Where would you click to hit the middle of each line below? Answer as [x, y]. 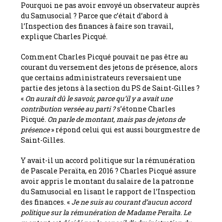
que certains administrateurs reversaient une [101, 77]
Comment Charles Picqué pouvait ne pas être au [105, 56]
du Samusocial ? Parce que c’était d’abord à [95, 15]
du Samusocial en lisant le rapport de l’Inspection [109, 191]
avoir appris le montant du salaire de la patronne [108, 181]
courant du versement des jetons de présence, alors [110, 67]
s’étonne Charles [146, 109]
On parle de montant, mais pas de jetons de [116, 119]
